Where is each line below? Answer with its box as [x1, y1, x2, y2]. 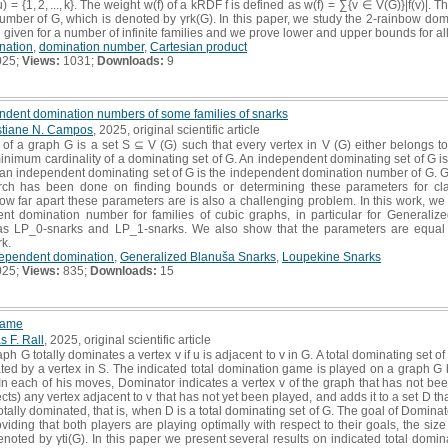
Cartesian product [150, 39, 247, 54]
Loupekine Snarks [282, 249, 381, 264]
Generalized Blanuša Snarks [120, 249, 276, 264]
